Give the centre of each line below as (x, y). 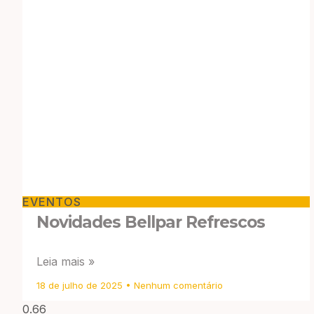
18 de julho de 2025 (81, 285)
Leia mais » (66, 261)
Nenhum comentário (177, 285)
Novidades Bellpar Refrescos (151, 222)
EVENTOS (52, 202)
